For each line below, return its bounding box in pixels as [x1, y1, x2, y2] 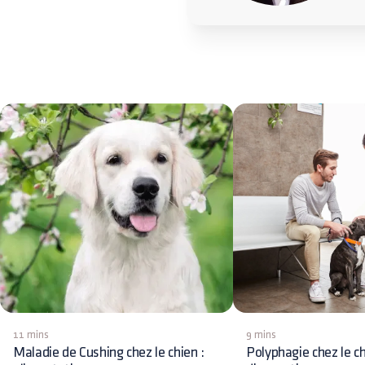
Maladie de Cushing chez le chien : [13, 345, 204, 359]
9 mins [246, 329, 276, 340]
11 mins [13, 329, 49, 340]
